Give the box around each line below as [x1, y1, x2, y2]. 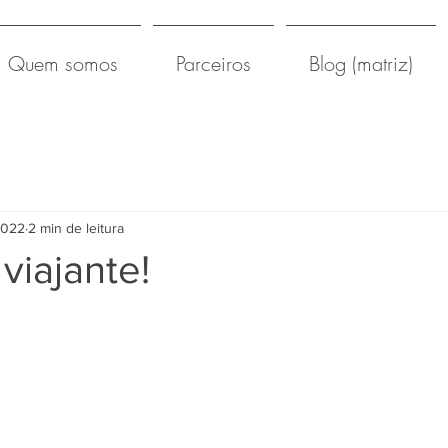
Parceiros [176, 50, 251, 77]
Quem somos [8, 50, 118, 77]
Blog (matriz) [309, 50, 413, 77]
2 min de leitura [28, 219, 124, 236]
